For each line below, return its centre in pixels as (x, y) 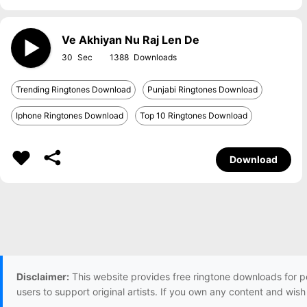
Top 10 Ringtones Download (194, 115)
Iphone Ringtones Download (70, 115)
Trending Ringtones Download (73, 89)
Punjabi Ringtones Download (202, 89)
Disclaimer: (43, 277)
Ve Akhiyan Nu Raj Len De (131, 40)
